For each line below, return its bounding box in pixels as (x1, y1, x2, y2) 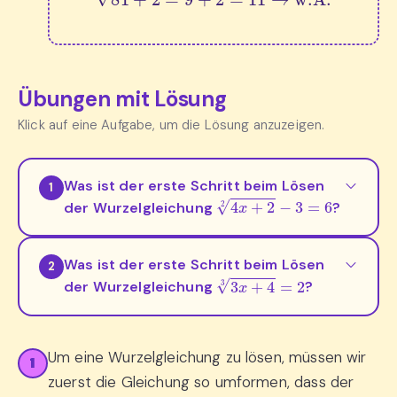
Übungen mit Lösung (18, 85, 227, 113)
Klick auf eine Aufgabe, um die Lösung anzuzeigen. (18, 116, 325, 135)
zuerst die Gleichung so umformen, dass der (48, 371, 354, 392)
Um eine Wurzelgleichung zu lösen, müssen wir (48, 346, 367, 367)
